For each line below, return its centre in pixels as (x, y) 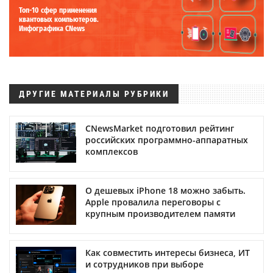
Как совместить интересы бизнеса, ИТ (168, 252)
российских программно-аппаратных (167, 140)
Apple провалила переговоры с (153, 202)
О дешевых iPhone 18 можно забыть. (165, 190)
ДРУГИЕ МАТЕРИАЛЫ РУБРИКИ (94, 94)
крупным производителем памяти (160, 213)
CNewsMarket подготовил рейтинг (160, 128)
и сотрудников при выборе (144, 264)
